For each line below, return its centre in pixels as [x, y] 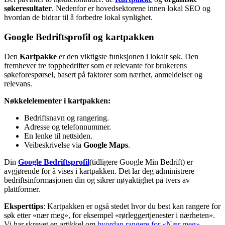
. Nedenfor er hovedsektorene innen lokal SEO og [131, 9]
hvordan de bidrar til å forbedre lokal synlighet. [78, 18]
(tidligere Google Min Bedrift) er [141, 162]
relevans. [18, 83]
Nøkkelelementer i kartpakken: [57, 100]
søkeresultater [28, 9]
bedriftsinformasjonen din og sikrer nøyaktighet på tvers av [97, 180]
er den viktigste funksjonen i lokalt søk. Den [128, 56]
